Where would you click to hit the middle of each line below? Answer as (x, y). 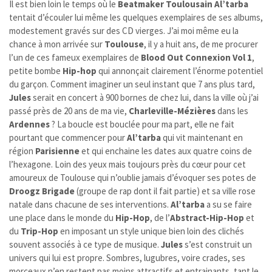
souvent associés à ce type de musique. (85, 245)
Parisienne (57, 151)
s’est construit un (217, 245)
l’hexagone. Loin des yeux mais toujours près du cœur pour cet (127, 165)
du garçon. (30, 84)
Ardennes (29, 124)
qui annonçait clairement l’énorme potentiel (180, 71)
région (22, 151)
